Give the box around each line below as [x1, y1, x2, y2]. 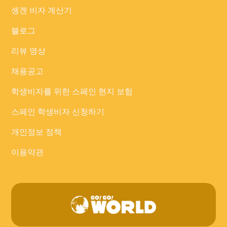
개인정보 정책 [11, 127, 62, 137]
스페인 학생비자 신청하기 [11, 107, 105, 117]
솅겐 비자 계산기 [11, 6, 72, 16]
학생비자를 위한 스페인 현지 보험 [11, 87, 133, 97]
